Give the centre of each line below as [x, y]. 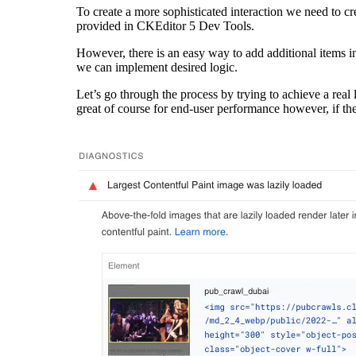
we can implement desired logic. [157, 67]
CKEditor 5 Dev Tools [194, 25]
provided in [106, 25]
